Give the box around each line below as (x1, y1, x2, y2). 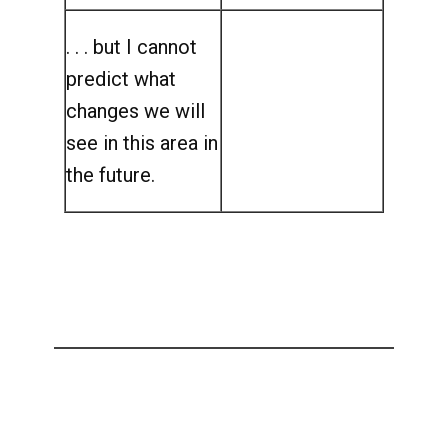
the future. (66, 163, 155, 187)
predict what (66, 67, 176, 91)
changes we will (66, 99, 205, 123)
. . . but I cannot (66, 35, 197, 59)
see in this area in (66, 131, 218, 155)
